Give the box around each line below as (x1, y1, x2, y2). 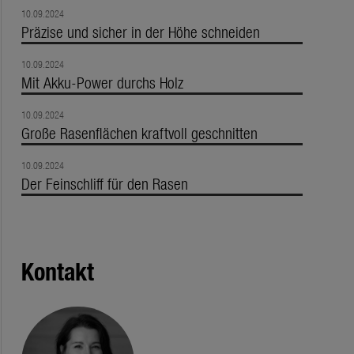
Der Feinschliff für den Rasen (21, 172, 188, 194)
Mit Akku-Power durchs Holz (21, 71, 183, 93)
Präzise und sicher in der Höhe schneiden (21, 21, 260, 43)
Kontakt (21, 254, 94, 288)
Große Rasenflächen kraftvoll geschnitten (21, 122, 258, 144)
